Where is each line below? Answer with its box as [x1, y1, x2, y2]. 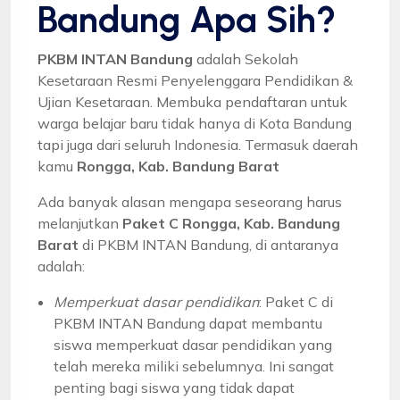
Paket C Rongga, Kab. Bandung [122, 213, 340, 232]
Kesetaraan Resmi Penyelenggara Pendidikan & [37, 71, 353, 89]
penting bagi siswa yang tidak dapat [54, 378, 295, 396]
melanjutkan [37, 213, 122, 232]
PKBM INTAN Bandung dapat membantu [54, 313, 322, 332]
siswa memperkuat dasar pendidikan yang [54, 335, 332, 354]
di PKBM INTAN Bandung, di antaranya [79, 235, 338, 254]
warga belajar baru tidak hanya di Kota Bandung [37, 113, 352, 132]
